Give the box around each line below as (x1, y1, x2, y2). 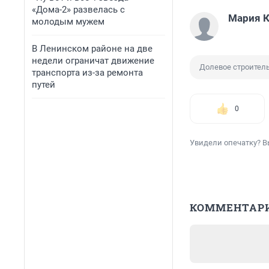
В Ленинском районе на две (32, 43, 153, 54)
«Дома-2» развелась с (32, 4, 125, 15)
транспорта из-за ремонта (32, 67, 143, 78)
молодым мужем (32, 16, 104, 27)
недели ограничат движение (32, 55, 154, 66)
